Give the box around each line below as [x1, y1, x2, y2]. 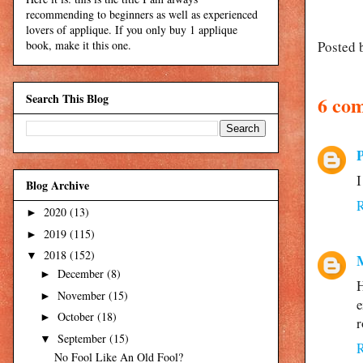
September [57, 330, 109, 346]
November [57, 287, 109, 303]
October [57, 309, 97, 325]
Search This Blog [26, 89, 109, 107]
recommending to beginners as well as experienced [26, 6, 258, 23]
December [57, 266, 107, 282]
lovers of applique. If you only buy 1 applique [26, 22, 237, 38]
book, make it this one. [26, 37, 131, 53]
